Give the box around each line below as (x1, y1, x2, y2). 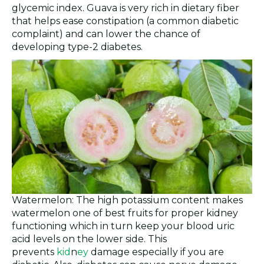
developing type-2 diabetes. (12, 41, 143, 52)
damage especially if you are (88, 246, 224, 258)
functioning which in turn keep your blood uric (12, 220, 235, 232)
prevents (12, 246, 57, 258)
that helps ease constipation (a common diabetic (12, 15, 239, 27)
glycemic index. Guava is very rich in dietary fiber (12, 2, 239, 14)
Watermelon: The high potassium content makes (12, 194, 243, 206)
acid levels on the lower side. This (12, 233, 167, 245)
